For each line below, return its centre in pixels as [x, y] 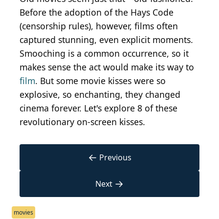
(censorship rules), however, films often [99, 26]
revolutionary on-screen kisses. [82, 122]
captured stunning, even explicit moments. [106, 40]
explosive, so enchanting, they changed [100, 95]
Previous [115, 158]
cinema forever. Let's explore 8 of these [99, 108]
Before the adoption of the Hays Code [97, 12]
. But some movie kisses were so [100, 81]
